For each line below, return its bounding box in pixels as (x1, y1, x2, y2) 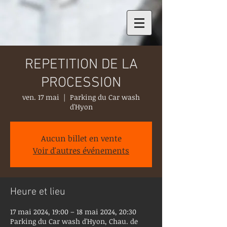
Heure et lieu (10, 186, 65, 198)
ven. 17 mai (22, 92, 59, 102)
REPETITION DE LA (24, 56, 138, 73)
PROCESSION (41, 74, 121, 92)
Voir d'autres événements (33, 145, 129, 156)
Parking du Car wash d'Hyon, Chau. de (10, 216, 138, 226)
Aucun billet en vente (41, 133, 122, 144)
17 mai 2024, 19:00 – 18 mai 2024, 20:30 (10, 207, 136, 216)
